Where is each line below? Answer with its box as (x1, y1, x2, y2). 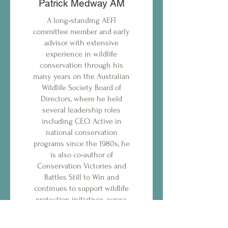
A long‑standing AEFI (47, 16, 116, 25)
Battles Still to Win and (44, 173, 119, 182)
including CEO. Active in (41, 117, 122, 126)
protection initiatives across (36, 195, 127, 204)
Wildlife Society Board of (42, 83, 121, 92)
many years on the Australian (33, 72, 130, 81)
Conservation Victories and (37, 161, 126, 170)
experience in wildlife (46, 49, 117, 59)
